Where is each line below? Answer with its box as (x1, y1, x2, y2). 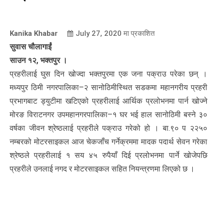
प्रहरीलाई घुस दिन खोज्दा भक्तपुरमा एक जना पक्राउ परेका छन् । (10, 69, 207, 78)
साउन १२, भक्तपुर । (10, 55, 67, 65)
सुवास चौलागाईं (10, 42, 51, 51)
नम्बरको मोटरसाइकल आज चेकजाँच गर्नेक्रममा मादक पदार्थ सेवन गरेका (10, 137, 207, 146)
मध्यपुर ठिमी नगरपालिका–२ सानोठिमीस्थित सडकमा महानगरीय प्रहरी (10, 82, 207, 92)
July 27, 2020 (76, 29, 122, 38)
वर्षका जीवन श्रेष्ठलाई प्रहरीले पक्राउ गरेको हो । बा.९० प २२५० (10, 123, 207, 133)
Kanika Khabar (10, 29, 58, 38)
